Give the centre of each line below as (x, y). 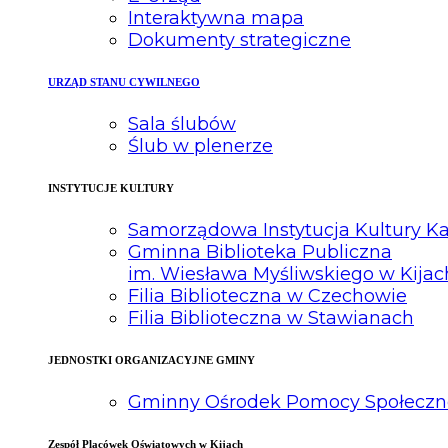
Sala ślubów (182, 123)
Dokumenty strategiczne (239, 39)
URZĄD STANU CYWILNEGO (124, 81)
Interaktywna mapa (216, 17)
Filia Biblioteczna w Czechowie (267, 295)
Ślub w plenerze (200, 145)
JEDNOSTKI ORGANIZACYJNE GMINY (151, 359)
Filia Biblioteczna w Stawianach (271, 317)
